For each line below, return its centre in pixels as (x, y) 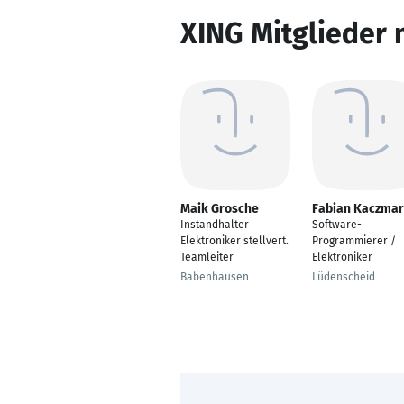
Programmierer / (354, 241)
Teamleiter (207, 257)
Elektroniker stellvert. (234, 241)
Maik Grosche (220, 209)
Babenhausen (215, 277)
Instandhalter (215, 225)
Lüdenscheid (344, 277)
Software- (337, 225)
